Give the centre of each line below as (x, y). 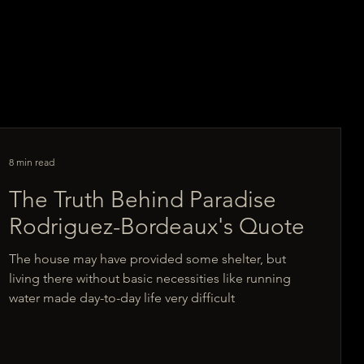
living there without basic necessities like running (150, 279)
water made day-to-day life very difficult (122, 298)
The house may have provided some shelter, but (148, 259)
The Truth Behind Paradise (32, 200)
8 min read (32, 162)
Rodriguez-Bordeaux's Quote (272, 227)
